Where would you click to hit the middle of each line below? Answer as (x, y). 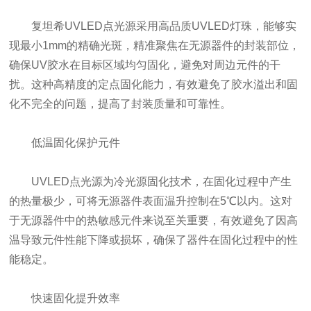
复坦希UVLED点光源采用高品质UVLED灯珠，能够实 (153, 26)
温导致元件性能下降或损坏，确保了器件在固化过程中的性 (154, 240)
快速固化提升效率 (65, 298)
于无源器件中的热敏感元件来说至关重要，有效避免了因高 (154, 220)
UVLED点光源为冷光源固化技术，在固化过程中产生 (151, 182)
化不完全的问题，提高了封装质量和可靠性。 (120, 104)
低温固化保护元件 (65, 143)
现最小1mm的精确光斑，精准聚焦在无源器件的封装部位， (155, 45)
